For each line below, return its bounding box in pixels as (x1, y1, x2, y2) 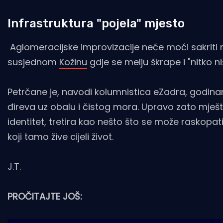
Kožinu (59, 55, 87, 68)
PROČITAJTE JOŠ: (7, 190, 82, 203)
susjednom (7, 55, 59, 68)
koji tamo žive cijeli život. (7, 130, 113, 143)
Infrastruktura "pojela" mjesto (7, 16, 185, 30)
